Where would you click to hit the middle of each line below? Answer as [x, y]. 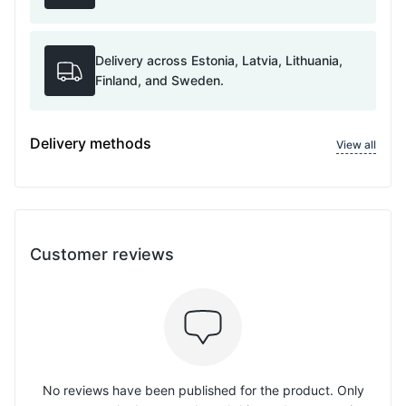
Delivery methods [91, 143]
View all [356, 145]
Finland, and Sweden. [159, 80]
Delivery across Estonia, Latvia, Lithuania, [219, 60]
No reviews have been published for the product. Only [203, 390]
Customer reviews [102, 254]
